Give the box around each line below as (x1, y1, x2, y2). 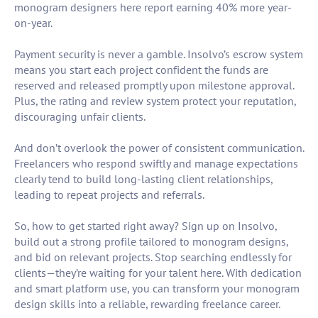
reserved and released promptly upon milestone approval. (14, 78, 294, 93)
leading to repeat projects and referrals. (14, 187, 204, 202)
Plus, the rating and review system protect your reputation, (14, 94, 296, 109)
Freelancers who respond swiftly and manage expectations (14, 156, 298, 171)
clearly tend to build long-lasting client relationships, (14, 172, 273, 187)
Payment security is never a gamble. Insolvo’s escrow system (14, 47, 303, 62)
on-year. (14, 16, 53, 31)
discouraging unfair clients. (14, 109, 146, 124)
